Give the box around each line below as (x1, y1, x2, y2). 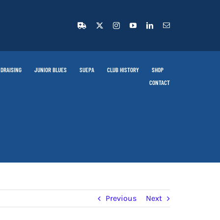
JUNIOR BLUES (34, 66, 67, 74)
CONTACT (149, 79, 170, 87)
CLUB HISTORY (107, 66, 139, 74)
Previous (106, 193, 137, 203)
